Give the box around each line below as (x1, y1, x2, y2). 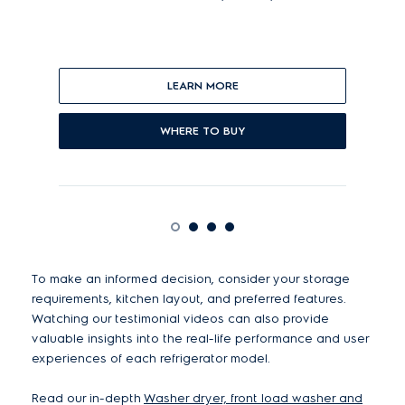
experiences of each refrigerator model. (32, 351, 270, 367)
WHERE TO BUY (159, 124, 246, 138)
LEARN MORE (166, 79, 239, 93)
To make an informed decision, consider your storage (32, 271, 350, 287)
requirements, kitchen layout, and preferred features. (32, 291, 346, 307)
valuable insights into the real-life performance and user (32, 331, 369, 347)
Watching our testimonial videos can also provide (32, 311, 329, 327)
